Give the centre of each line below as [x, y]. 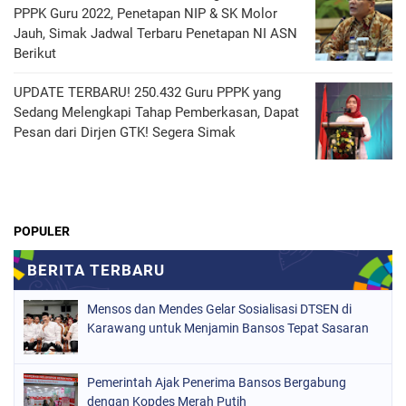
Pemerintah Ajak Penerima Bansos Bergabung [217, 382]
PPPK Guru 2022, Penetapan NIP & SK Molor [145, 14]
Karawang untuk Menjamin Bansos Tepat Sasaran [228, 328]
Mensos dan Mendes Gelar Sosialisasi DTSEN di [219, 309]
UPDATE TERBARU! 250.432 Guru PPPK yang [147, 92]
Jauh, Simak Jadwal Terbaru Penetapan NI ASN [155, 34]
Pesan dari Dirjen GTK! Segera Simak [125, 132]
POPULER [42, 231]
